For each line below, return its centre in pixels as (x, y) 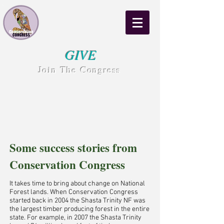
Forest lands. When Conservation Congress (74, 192)
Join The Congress (80, 69)
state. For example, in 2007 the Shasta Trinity (75, 218)
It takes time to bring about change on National (77, 184)
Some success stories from (73, 147)
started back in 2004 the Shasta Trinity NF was (77, 201)
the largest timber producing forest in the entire (79, 209)
